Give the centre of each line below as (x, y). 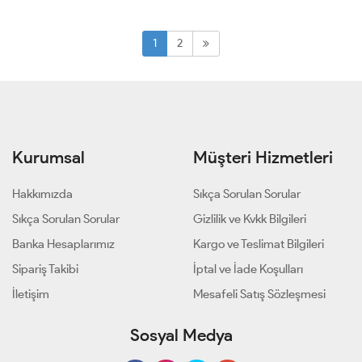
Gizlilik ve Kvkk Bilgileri (250, 219)
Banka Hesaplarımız (63, 244)
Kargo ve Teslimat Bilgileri (259, 244)
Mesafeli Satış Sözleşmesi (259, 294)
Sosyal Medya (181, 335)
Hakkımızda (42, 194)
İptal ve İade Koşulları (248, 269)
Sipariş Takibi (45, 269)
